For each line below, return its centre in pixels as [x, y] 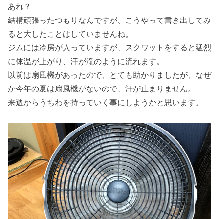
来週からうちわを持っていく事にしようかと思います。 [106, 102]
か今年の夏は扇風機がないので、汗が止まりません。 [102, 88]
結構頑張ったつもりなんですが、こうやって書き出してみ [109, 20]
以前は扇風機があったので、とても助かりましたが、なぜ [109, 75]
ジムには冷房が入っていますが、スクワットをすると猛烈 [109, 47]
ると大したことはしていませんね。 [70, 34]
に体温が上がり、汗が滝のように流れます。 [86, 61]
